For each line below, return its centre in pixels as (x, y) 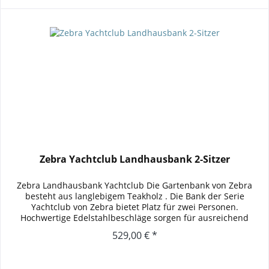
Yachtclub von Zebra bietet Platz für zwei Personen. (134, 207)
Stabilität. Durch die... (135, 228)
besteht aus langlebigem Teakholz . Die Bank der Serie (134, 196)
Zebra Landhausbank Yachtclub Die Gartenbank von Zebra (135, 185)
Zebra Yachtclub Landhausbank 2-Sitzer (134, 159)
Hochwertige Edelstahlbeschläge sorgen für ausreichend (135, 217)
